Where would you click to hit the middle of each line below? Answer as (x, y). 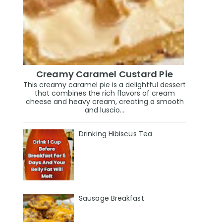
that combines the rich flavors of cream (105, 93)
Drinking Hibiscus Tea (116, 134)
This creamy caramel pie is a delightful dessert (105, 85)
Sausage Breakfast (111, 198)
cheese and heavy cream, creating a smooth (105, 102)
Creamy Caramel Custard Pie (105, 74)
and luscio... (105, 110)
